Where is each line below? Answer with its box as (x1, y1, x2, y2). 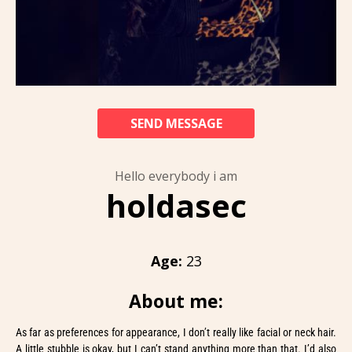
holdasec (105, 183, 247, 227)
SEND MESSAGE (130, 114, 222, 132)
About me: (129, 288, 223, 313)
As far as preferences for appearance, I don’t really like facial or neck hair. (16, 325, 336, 339)
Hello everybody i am (115, 167, 237, 185)
